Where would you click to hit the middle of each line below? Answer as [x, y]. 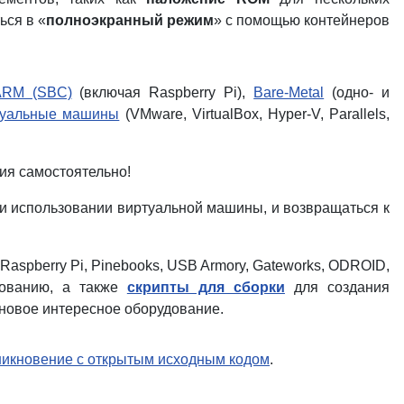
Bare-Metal [289, 92]
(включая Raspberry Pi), [163, 92]
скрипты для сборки [206, 287]
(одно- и [357, 92]
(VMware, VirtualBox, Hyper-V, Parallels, [255, 114]
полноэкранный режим [129, 20]
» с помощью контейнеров [302, 20]
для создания [337, 287]
